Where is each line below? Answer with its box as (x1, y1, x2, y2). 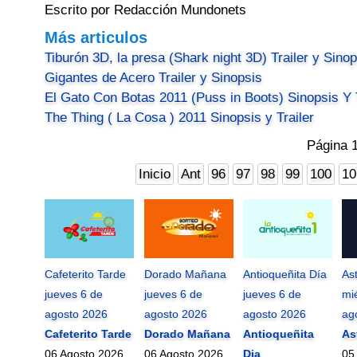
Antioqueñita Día (243, 268, 327, 281)
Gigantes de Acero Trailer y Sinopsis (45, 70, 263, 86)
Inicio (139, 167, 171, 182)
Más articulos (45, 29, 148, 47)
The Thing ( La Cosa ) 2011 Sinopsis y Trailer (45, 110, 315, 126)
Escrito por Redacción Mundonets (45, 2, 247, 18)
